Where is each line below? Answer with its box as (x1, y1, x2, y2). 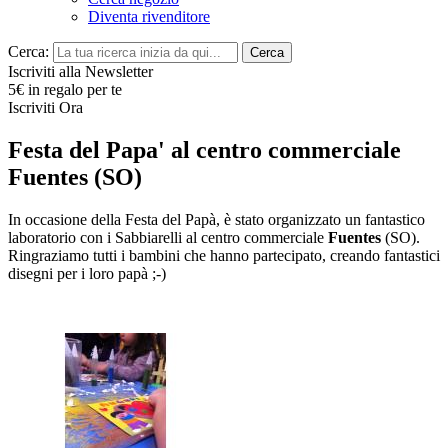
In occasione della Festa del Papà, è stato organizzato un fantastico (8, 210, 425, 228)
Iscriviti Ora (8, 99, 83, 116)
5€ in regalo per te (8, 81, 122, 98)
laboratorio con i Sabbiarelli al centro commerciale (8, 228, 328, 246)
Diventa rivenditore (88, 8, 210, 25)
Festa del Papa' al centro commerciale (8, 136, 401, 163)
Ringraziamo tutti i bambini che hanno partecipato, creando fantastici (8, 246, 440, 264)
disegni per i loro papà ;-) (8, 264, 166, 282)
